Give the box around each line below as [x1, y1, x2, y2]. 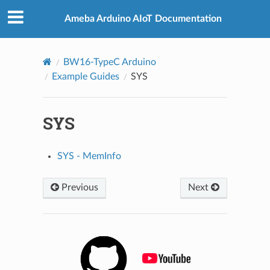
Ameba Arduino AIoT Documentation [64, 14, 222, 24]
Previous [58, 182, 98, 192]
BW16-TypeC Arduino [63, 57, 156, 67]
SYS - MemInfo [57, 151, 121, 161]
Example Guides [51, 71, 119, 81]
